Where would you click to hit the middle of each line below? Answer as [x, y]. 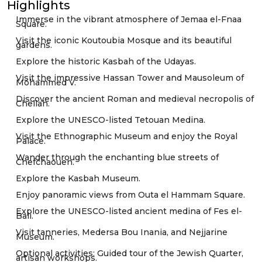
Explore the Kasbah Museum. [78, 178]
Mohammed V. [46, 82]
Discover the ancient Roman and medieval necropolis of [135, 99]
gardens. [34, 45]
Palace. [31, 141]
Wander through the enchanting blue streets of [117, 157]
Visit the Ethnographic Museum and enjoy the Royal [127, 136]
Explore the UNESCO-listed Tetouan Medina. [111, 120]
